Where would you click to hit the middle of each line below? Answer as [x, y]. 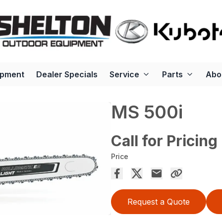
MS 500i [147, 112]
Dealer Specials [67, 75]
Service [124, 75]
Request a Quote [159, 202]
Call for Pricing [164, 141]
